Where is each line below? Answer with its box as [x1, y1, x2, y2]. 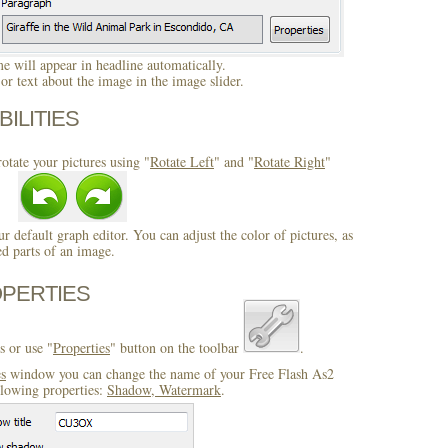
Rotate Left [150, 152, 214, 171]
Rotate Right [254, 152, 325, 171]
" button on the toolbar [110, 338, 243, 357]
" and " [214, 152, 254, 171]
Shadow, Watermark [107, 380, 221, 399]
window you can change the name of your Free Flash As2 [6, 364, 334, 383]
